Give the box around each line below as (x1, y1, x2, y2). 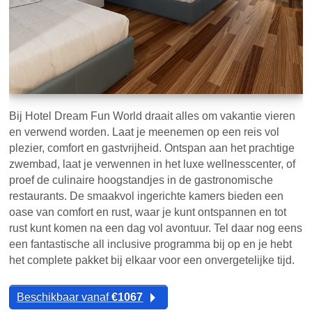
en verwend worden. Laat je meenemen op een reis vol (9, 125, 280, 138)
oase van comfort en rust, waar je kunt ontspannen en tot (9, 205, 287, 218)
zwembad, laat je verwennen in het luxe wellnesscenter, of (9, 157, 296, 170)
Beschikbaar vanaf (17, 290, 112, 303)
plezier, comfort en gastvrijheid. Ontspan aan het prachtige (9, 141, 295, 154)
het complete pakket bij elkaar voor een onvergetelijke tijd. (9, 253, 295, 266)
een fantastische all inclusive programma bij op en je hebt (9, 237, 292, 250)
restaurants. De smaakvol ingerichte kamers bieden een (9, 189, 284, 202)
